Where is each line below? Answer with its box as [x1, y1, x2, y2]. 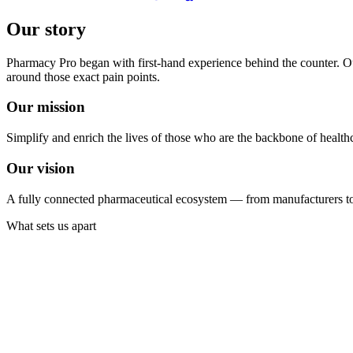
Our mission [6, 98, 85, 116]
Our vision [6, 159, 75, 176]
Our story [6, 18, 86, 39]
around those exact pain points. [6, 69, 160, 84]
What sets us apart [6, 218, 96, 232]
